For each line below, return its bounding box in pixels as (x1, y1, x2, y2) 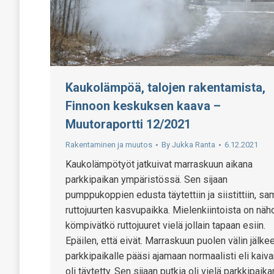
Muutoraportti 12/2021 (65, 116, 191, 131)
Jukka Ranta (172, 139, 215, 149)
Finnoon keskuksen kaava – (65, 98, 221, 113)
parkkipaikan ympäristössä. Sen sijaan (65, 173, 228, 185)
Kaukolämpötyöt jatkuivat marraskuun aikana (65, 158, 253, 170)
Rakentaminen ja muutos (65, 139, 152, 149)
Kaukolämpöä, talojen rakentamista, (65, 80, 265, 95)
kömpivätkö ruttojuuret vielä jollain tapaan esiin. (65, 219, 265, 231)
